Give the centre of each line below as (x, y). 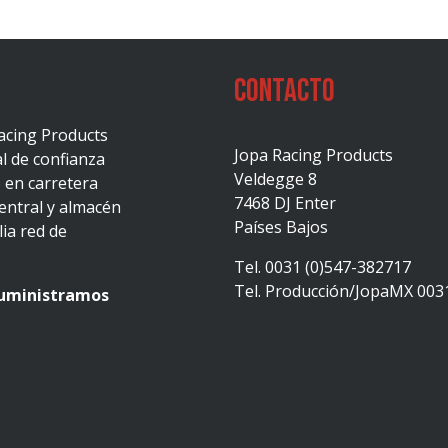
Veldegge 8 (275, 179)
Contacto (284, 91)
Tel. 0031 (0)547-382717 (322, 267)
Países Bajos (281, 227)
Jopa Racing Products (313, 155)
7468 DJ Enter (285, 203)
